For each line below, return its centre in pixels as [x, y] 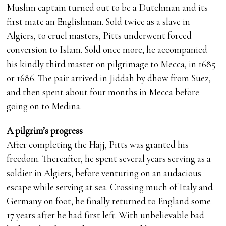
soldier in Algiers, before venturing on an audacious [104, 173]
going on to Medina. [44, 106]
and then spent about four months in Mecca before [103, 92]
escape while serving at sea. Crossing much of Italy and [110, 187]
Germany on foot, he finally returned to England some [109, 201]
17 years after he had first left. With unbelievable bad [106, 215]
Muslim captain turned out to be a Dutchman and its [107, 8]
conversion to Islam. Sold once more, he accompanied [107, 50]
